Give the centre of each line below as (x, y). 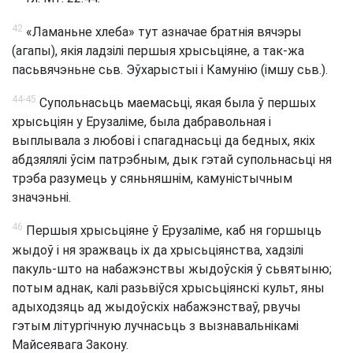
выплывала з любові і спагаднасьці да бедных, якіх (163, 141)
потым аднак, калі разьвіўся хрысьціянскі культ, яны (168, 288)
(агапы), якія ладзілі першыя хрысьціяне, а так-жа (158, 50)
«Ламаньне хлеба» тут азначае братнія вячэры (162, 32)
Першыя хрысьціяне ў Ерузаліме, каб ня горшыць (172, 231)
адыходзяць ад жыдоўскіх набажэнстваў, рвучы (156, 307)
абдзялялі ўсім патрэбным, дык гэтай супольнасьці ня (172, 160)
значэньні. (41, 198)
